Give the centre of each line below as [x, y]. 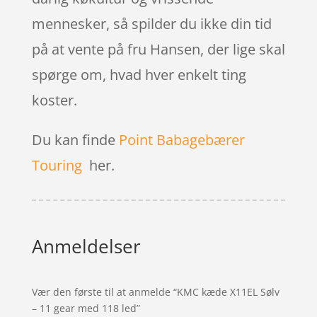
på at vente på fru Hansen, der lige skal [158, 49]
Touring [57, 165]
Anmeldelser [86, 246]
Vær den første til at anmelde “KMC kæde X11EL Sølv [155, 292]
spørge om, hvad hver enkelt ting [139, 74]
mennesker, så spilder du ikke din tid [151, 23]
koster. [54, 100]
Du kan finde [75, 139]
